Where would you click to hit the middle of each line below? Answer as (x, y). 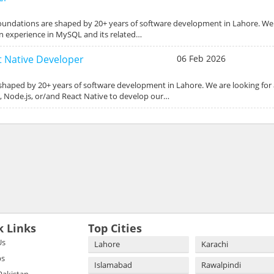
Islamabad (113, 265)
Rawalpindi (221, 265)
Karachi (215, 244)
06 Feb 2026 (201, 58)
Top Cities (115, 228)
